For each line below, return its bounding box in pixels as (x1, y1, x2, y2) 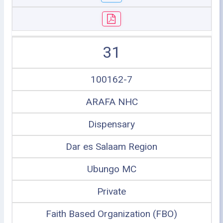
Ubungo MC (87, 163, 136, 175)
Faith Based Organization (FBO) (46, 208, 177, 220)
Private (97, 185, 126, 197)
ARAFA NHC (85, 96, 138, 108)
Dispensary (88, 118, 135, 130)
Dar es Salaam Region (66, 140, 157, 152)
